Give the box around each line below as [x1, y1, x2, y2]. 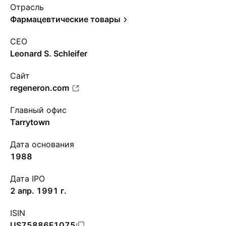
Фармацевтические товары [10, 14, 121, 24]
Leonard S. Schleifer [10, 48, 87, 59]
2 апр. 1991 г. [10, 186, 67, 196]
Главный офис [10, 105, 67, 115]
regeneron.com [10, 83, 69, 93]
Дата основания [10, 139, 74, 149]
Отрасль [10, 2, 44, 12]
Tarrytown [10, 117, 50, 127]
